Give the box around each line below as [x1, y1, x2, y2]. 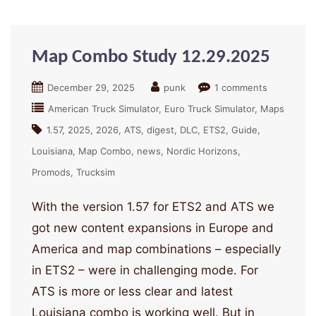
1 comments [214, 82, 267, 94]
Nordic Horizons [166, 145, 238, 157]
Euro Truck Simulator [164, 103, 255, 115]
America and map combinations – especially [32, 242, 281, 257]
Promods [32, 166, 71, 178]
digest [147, 124, 174, 136]
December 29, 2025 [47, 82, 135, 94]
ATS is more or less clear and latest [32, 284, 233, 299]
